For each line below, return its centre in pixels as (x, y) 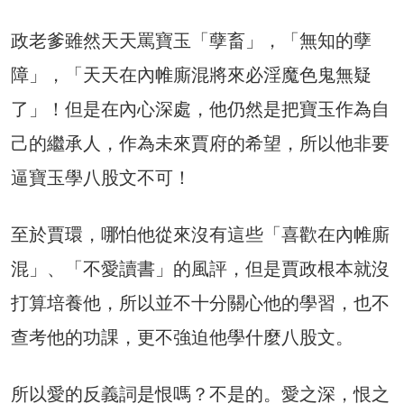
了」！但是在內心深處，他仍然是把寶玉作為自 (200, 110)
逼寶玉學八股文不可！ (101, 178)
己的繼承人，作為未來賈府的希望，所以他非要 (200, 144)
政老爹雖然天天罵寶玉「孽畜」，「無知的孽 (191, 41)
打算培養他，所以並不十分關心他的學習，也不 (200, 303)
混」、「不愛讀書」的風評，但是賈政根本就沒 (200, 269)
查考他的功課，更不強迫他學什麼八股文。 (182, 338)
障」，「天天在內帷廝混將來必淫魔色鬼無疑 (191, 75)
